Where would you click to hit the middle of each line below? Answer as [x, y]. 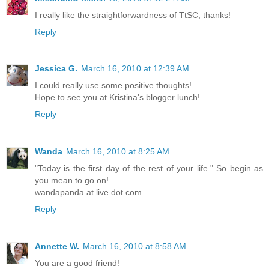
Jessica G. [56, 69]
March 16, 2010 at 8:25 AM [118, 152]
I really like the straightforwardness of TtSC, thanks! [133, 15]
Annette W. [57, 246]
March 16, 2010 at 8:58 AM [134, 246]
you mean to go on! [72, 180]
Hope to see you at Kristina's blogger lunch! [117, 98]
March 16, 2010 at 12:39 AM [135, 69]
